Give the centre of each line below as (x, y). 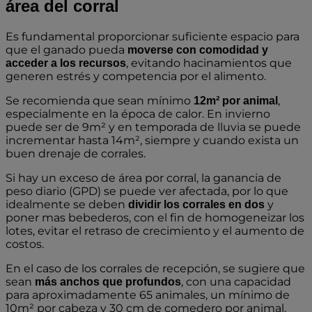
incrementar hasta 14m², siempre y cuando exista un (152, 140)
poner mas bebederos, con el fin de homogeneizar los (155, 217)
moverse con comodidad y (198, 49)
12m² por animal (236, 100)
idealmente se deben (65, 204)
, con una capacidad (236, 281)
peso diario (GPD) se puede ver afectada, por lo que (147, 191)
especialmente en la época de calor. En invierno (138, 114)
